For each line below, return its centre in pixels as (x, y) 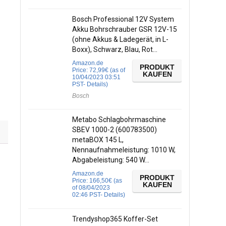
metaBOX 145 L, (98, 140)
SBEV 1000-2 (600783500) (115, 130)
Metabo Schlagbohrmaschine (119, 120)
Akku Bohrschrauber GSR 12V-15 (125, 29)
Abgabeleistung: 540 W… (111, 160)
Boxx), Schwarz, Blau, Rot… (115, 49)
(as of (117, 70)
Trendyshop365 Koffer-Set (115, 219)
